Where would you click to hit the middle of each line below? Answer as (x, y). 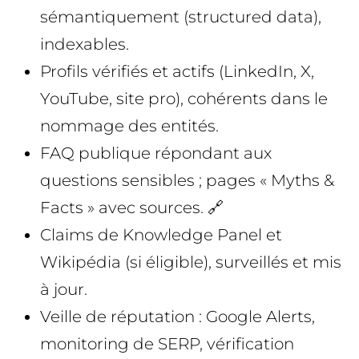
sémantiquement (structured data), (181, 17)
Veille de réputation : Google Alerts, (177, 317)
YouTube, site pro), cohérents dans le (184, 99)
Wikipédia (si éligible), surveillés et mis (191, 262)
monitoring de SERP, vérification (167, 344)
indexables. (85, 44)
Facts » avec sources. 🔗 (132, 208)
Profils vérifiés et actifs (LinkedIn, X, (177, 72)
